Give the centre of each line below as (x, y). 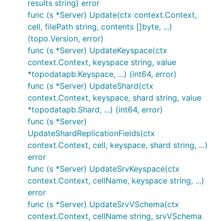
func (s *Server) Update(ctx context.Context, (112, 15)
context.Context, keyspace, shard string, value (114, 98)
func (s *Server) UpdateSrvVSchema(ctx (103, 204)
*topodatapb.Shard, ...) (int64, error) (95, 110)
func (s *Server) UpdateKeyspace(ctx (97, 50)
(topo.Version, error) (66, 38)
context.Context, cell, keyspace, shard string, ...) (118, 145)
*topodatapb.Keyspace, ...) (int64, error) (102, 74)
